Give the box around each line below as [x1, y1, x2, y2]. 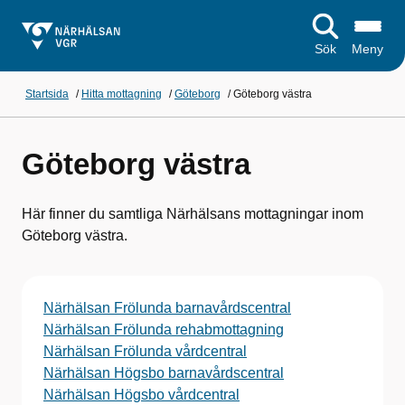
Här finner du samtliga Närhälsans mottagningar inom [22, 206, 363, 221]
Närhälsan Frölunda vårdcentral [43, 344, 247, 359]
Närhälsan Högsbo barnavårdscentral [43, 365, 284, 381]
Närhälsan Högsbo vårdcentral [43, 387, 240, 402]
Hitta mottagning [81, 88, 162, 100]
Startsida [25, 88, 69, 100]
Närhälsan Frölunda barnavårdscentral [43, 300, 291, 316]
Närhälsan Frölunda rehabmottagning [43, 322, 284, 337]
